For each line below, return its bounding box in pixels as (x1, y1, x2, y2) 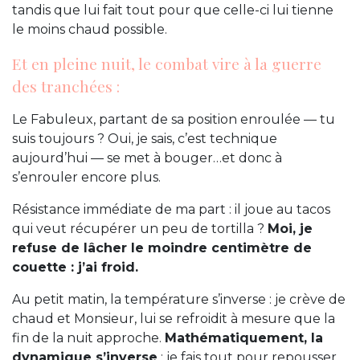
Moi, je (268, 221, 313, 237)
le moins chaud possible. (12, 22, 167, 38)
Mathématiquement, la (165, 330, 323, 346)
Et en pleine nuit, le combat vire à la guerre (12, 53, 321, 75)
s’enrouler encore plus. (12, 170, 161, 186)
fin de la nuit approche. (12, 330, 165, 346)
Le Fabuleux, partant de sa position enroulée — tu (12, 112, 335, 128)
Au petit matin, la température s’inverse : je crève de (12, 292, 346, 308)
